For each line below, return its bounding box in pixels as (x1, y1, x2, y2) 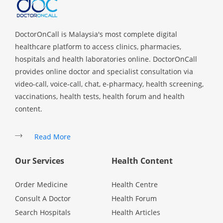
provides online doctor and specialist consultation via (15, 66, 193, 76)
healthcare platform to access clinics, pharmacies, (15, 41, 181, 51)
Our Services (15, 155, 64, 166)
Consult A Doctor (15, 193, 71, 203)
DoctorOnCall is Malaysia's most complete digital (15, 29, 177, 39)
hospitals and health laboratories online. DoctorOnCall (15, 54, 197, 64)
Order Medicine (15, 179, 68, 189)
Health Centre (111, 179, 158, 189)
